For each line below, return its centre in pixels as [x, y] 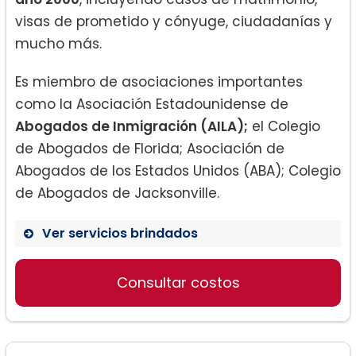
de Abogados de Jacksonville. [117, 193]
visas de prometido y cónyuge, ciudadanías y [174, 21]
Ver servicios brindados [120, 233]
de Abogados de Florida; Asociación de [150, 148]
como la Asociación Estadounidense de [152, 104]
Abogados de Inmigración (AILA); [132, 126]
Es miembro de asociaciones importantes [159, 81]
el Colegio [284, 126]
